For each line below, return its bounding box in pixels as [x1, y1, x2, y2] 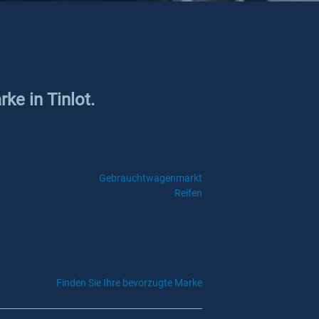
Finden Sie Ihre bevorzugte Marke [56, 277, 202, 288]
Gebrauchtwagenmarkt [98, 172, 202, 184]
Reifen [174, 187, 202, 199]
